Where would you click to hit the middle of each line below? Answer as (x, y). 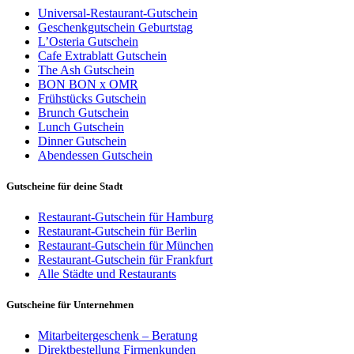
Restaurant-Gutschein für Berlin (117, 232)
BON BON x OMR (88, 84)
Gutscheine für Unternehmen (70, 305)
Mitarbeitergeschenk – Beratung (118, 336)
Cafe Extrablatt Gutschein (102, 55)
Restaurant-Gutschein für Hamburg (126, 217)
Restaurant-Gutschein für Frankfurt (125, 260)
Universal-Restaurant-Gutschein (118, 13)
